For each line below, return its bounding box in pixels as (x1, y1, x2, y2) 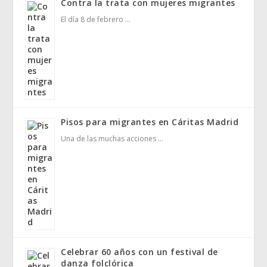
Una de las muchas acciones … (61, 133, 164, 144)
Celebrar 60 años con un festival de (61, 246, 218, 258)
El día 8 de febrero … (61, 14, 131, 25)
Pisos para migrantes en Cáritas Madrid (61, 116, 239, 128)
